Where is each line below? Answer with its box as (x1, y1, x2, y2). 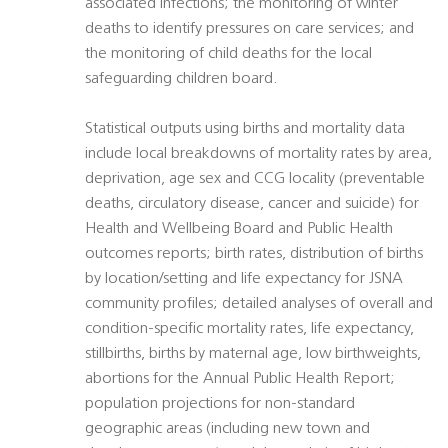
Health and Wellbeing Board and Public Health (85, 221, 393, 238)
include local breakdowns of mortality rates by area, (85, 146, 432, 163)
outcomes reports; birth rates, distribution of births (85, 246, 423, 263)
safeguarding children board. (85, 71, 278, 88)
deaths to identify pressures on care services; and (85, 21, 414, 38)
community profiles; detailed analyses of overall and (85, 296, 433, 313)
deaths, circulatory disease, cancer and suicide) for (85, 196, 419, 213)
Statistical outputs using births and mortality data (85, 121, 405, 138)
